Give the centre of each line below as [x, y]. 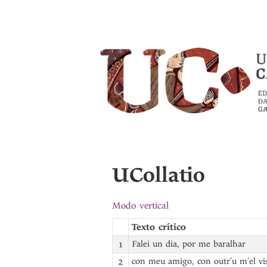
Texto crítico [159, 227]
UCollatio [159, 175]
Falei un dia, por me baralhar [189, 244]
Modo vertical [140, 206]
